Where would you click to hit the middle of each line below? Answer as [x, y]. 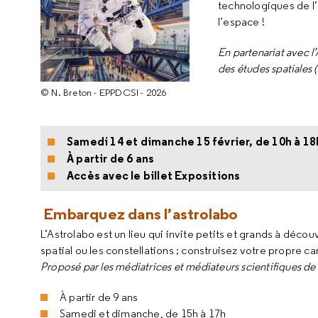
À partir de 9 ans [99, 297]
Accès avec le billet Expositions [154, 175]
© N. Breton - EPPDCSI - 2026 [104, 92]
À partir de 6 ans [111, 158]
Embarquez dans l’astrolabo [139, 214]
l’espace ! [241, 22]
